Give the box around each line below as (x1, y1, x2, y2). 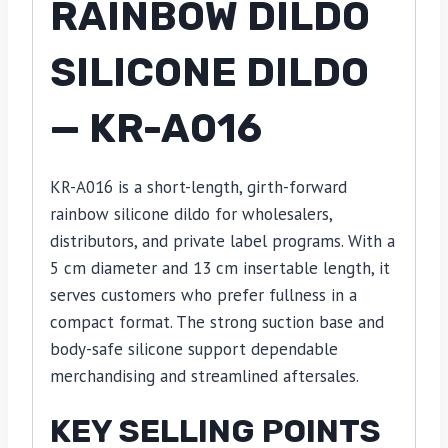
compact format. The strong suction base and (50, 311, 384, 334)
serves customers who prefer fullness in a (50, 284, 357, 307)
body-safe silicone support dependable (50, 338, 338, 361)
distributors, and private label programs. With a (50, 230, 395, 253)
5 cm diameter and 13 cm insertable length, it (50, 257, 390, 280)
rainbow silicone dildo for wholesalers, (50, 203, 332, 226)
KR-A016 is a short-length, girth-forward (50, 176, 347, 199)
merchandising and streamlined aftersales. (50, 365, 359, 388)
